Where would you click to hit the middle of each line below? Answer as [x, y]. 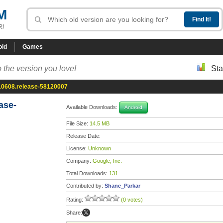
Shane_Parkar [122, 186]
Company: [79, 161]
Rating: [75, 200]
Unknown [100, 148]
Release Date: [84, 136]
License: [77, 148]
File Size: [78, 123]
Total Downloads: [88, 173]
